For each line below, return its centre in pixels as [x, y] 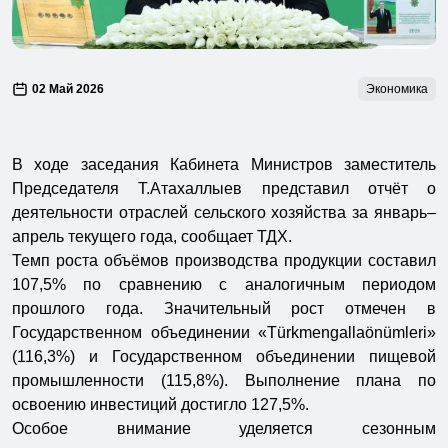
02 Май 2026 [68, 89]
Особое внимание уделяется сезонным [224, 429]
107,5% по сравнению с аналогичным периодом [224, 285]
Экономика [397, 89]
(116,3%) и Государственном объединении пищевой [224, 357]
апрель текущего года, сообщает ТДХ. [152, 237]
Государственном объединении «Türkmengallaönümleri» [224, 333]
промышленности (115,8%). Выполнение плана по [224, 381]
